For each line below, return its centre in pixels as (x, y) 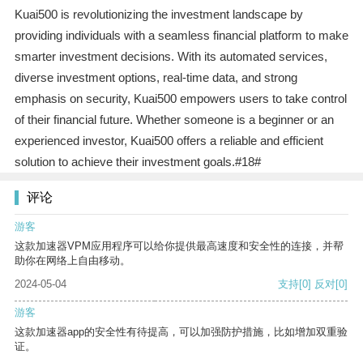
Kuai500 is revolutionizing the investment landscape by (158, 15)
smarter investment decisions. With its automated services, (171, 57)
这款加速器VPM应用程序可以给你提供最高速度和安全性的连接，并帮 (179, 246)
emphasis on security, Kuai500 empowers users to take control (180, 99)
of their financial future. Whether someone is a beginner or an (174, 120)
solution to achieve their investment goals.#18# (137, 162)
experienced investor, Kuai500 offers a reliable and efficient (169, 141)
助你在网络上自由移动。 (73, 261)
